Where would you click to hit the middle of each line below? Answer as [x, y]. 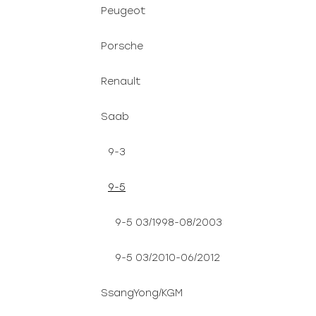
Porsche [122, 46]
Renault [121, 81]
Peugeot [123, 11]
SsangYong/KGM [142, 293]
